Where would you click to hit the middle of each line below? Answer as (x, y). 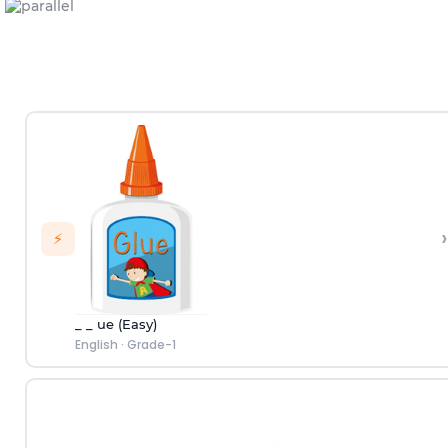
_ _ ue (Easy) (115, 324)
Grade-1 (151, 345)
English (96, 345)
